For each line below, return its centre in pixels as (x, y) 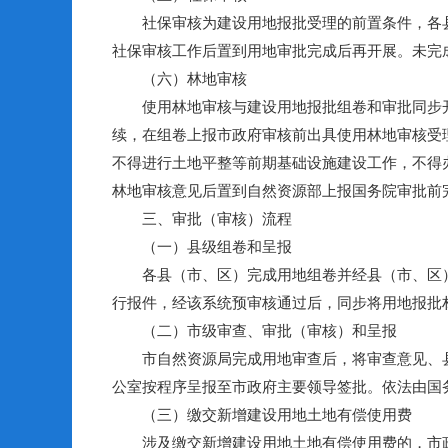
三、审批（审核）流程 (202, 218)
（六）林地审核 (179, 78)
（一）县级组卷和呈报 (202, 246)
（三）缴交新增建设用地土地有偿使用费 (262, 414)
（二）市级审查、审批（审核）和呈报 (254, 330)
